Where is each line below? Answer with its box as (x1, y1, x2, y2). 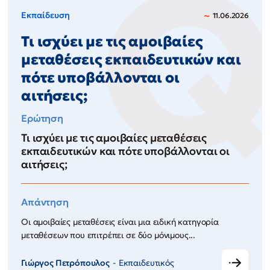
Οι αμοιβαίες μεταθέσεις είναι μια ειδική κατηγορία (21, 216, 219, 227)
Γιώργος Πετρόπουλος (21, 257, 110, 268)
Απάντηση (21, 196, 69, 208)
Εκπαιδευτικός (118, 257, 174, 268)
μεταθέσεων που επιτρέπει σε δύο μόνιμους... (21, 230, 196, 240)
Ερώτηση (21, 112, 63, 124)
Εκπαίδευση (21, 10, 70, 20)
